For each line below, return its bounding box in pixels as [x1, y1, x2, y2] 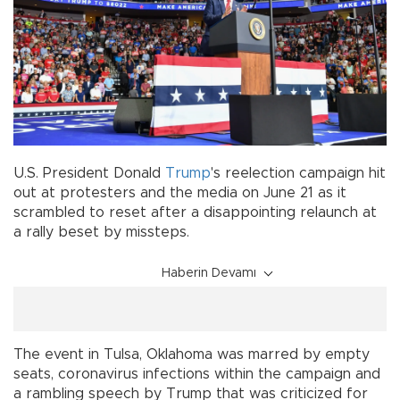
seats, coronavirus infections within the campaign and [13, 366, 380, 381]
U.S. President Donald [13, 165, 165, 180]
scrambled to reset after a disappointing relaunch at [13, 204, 377, 220]
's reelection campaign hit [211, 165, 386, 180]
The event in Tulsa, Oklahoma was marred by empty [13, 346, 370, 362]
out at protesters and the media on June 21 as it [13, 185, 346, 200]
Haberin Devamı [162, 266, 256, 279]
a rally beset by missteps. [13, 224, 207, 239]
